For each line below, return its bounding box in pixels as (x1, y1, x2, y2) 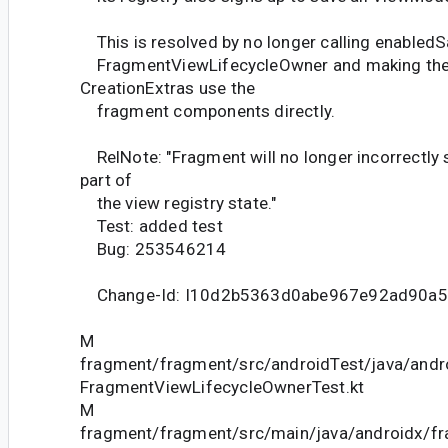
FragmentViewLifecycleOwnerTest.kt (80, 376, 365, 397)
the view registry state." (80, 192, 277, 213)
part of (80, 169, 133, 190)
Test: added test (80, 215, 223, 236)
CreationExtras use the (80, 77, 256, 98)
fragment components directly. (80, 100, 336, 121)
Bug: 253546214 (80, 238, 227, 259)
